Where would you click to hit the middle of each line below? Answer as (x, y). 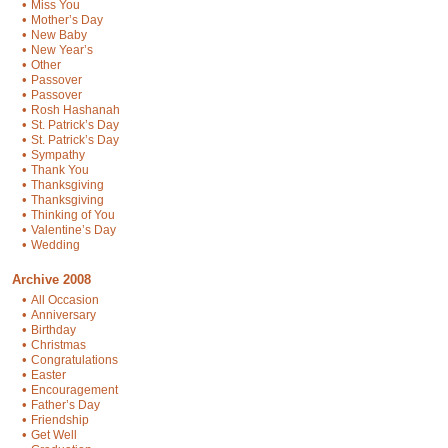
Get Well (54, 435)
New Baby (59, 35)
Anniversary (63, 315)
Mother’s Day (67, 20)
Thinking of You (73, 215)
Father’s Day (65, 405)
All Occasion (65, 300)
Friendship (60, 420)
